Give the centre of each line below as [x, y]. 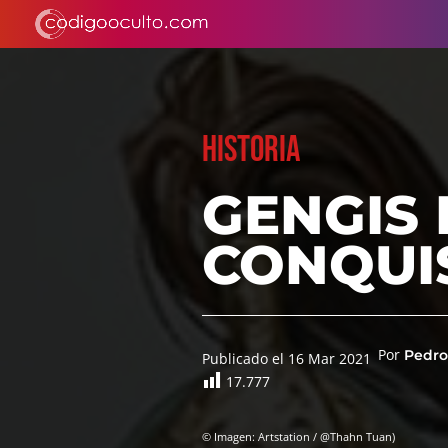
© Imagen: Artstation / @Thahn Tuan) [298, 437]
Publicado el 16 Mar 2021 [286, 359]
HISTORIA [250, 150]
